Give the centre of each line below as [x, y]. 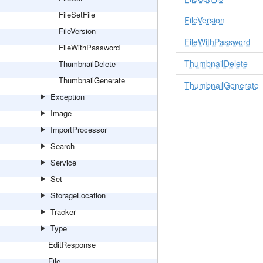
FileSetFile [77, 14]
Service [63, 162]
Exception [68, 97]
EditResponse [72, 245]
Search [63, 146]
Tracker [63, 212]
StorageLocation [78, 195]
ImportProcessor [79, 129]
